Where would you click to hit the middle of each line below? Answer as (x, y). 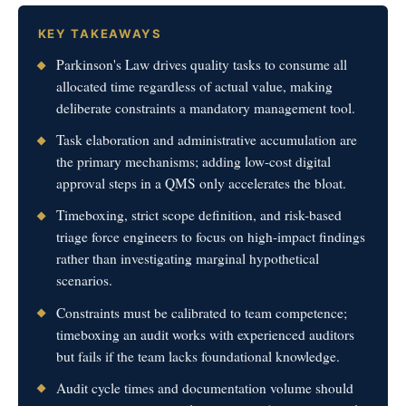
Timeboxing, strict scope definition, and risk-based (199, 215)
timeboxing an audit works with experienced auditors (206, 334)
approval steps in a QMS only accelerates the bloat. (202, 184)
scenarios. (85, 280)
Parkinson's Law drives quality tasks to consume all (202, 65)
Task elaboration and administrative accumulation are (207, 140)
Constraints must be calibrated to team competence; (202, 312)
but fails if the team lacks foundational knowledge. (198, 356)
